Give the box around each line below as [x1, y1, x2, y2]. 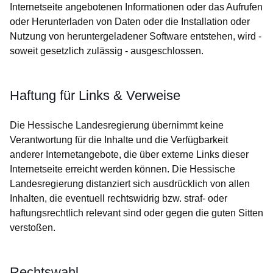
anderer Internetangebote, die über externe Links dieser [10, 149, 249, 160]
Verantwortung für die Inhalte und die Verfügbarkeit [10, 135, 228, 145]
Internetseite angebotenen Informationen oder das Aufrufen [10, 2, 263, 12]
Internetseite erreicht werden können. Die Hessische [10, 164, 235, 174]
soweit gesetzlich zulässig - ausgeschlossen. [10, 46, 204, 56]
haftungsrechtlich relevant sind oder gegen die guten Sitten [10, 208, 263, 218]
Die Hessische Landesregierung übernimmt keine [10, 120, 224, 130]
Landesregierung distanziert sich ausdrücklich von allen [10, 179, 250, 189]
